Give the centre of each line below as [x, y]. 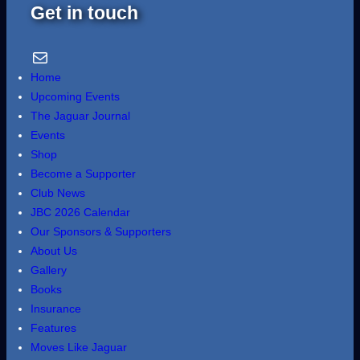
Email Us [35, 56]
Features [53, 328]
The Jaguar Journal [80, 116]
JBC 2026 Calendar [80, 213]
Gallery [49, 270]
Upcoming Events [75, 97]
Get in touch [84, 13]
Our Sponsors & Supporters [101, 232]
